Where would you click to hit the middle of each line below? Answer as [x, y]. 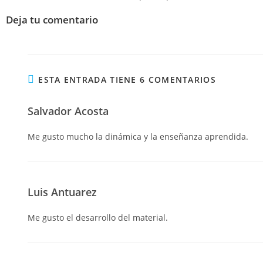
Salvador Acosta [68, 111]
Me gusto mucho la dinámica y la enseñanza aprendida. [138, 136]
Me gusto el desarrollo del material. [98, 217]
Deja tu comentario [52, 19]
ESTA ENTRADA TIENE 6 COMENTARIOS [127, 79]
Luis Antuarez [62, 192]
